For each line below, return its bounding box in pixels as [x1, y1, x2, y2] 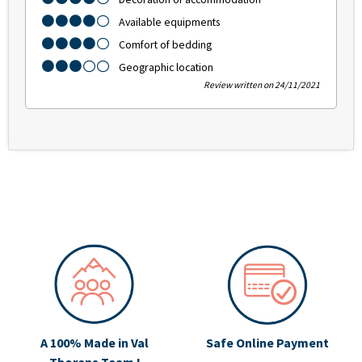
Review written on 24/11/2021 [204, 79, 320, 91]
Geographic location [119, 60, 213, 75]
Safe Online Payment [206, 335, 329, 351]
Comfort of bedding [119, 37, 212, 53]
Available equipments [119, 15, 220, 30]
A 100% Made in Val [40, 335, 149, 351]
